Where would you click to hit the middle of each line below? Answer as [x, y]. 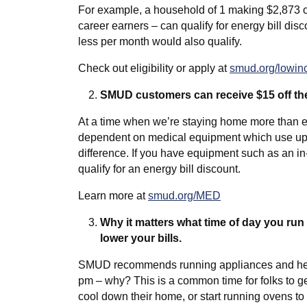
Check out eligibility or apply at [154, 69]
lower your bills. [141, 238]
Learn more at [113, 196]
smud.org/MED [184, 196]
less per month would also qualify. [160, 42]
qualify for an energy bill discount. [159, 169]
